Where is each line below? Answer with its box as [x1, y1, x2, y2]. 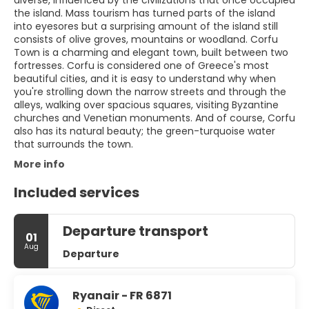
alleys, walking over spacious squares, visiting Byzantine [14, 98, 279, 112]
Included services [14, 183, 139, 202]
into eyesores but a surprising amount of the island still [14, 19, 278, 33]
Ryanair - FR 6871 [72, 288, 172, 303]
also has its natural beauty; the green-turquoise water [14, 124, 275, 138]
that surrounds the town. [14, 137, 133, 151]
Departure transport [63, 221, 208, 241]
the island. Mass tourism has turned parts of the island [14, 6, 275, 20]
